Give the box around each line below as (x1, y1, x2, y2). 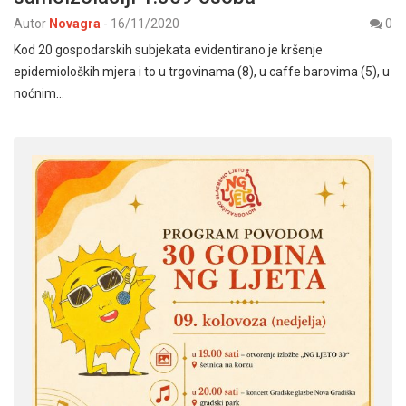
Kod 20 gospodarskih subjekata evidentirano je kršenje (14, 43, 323, 58)
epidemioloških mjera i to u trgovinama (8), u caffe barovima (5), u (14, 64, 390, 80)
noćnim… (14, 86, 64, 101)
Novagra (49, 16, 101, 32)
